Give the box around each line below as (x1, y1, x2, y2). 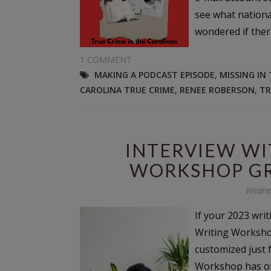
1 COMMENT (80, 54, 132, 66)
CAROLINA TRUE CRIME (80, 84, 175, 96)
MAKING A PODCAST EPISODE (94, 69, 215, 81)
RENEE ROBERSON (180, 84, 255, 96)
